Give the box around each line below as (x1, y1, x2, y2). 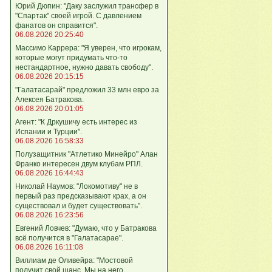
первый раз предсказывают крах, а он (15, 191, 146, 200)
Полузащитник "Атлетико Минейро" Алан (15, 149, 158, 158)
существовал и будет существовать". (15, 201, 142, 210)
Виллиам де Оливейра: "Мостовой (15, 256, 133, 265)
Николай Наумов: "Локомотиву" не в (15, 182, 138, 191)
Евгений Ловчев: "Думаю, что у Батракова (15, 223, 157, 233)
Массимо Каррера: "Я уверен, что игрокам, (15, 43, 161, 52)
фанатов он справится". (15, 21, 98, 30)
